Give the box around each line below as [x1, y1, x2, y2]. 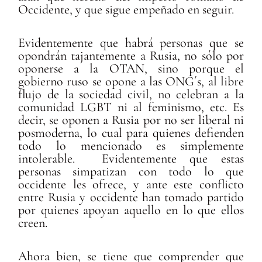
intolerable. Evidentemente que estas [18, 150, 244, 166]
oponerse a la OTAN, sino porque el [18, 60, 244, 76]
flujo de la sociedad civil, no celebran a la [18, 86, 244, 102]
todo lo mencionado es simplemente [18, 137, 244, 153]
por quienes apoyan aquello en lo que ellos [18, 202, 244, 218]
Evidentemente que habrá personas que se [18, 35, 244, 50]
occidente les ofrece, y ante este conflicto [18, 176, 244, 192]
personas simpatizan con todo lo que [18, 163, 244, 179]
